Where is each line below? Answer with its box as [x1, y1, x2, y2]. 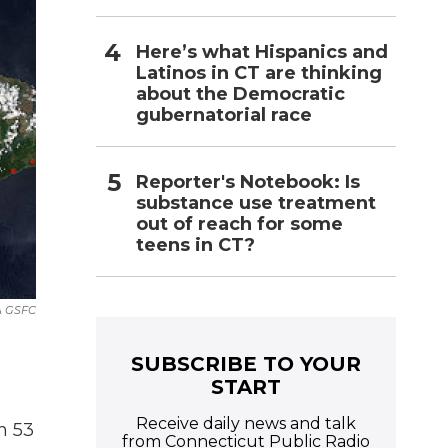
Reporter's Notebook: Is [136, 170, 360, 193]
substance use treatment [136, 191, 376, 214]
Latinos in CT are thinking [136, 61, 382, 84]
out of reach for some [136, 212, 343, 235]
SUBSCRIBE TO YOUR [131, 351, 361, 376]
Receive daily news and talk [136, 413, 356, 433]
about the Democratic [136, 82, 345, 105]
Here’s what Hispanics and [136, 40, 388, 63]
